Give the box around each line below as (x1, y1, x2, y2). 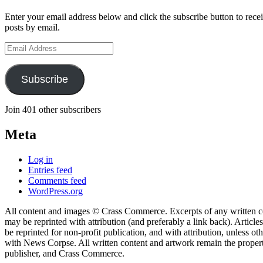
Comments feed (28, 176, 86, 186)
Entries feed (28, 165, 72, 176)
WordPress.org (28, 186, 83, 197)
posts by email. (5, 22, 60, 33)
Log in (28, 154, 53, 165)
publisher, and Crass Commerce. (5, 248, 124, 259)
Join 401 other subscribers (5, 104, 101, 115)
